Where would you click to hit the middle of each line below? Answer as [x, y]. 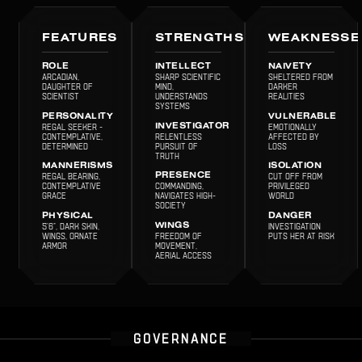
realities [286, 97]
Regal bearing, [71, 177]
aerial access [183, 255]
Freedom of [178, 236]
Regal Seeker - [72, 127]
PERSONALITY [78, 116]
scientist [60, 97]
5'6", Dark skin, [70, 226]
